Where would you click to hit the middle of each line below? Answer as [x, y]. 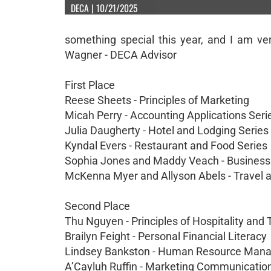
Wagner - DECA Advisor [121, 55]
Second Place [97, 206]
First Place [90, 85]
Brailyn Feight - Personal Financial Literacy [166, 236]
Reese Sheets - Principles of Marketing [157, 100]
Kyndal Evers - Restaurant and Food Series [166, 145]
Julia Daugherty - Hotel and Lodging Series [167, 130]
